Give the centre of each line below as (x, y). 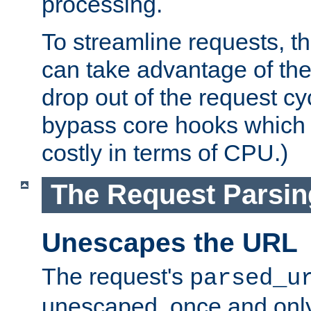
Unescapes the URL (170, 242)
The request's (116, 277)
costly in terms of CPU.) (165, 152)
